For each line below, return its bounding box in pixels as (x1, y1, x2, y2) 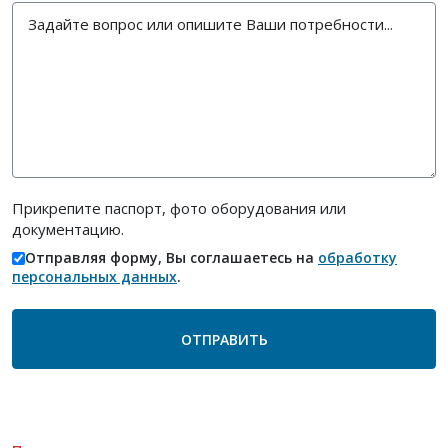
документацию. (12, 218, 124, 239)
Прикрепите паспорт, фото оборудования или (12, 197, 346, 218)
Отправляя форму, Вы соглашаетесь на (25, 247, 318, 267)
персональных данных (12, 266, 177, 286)
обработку (318, 247, 397, 267)
